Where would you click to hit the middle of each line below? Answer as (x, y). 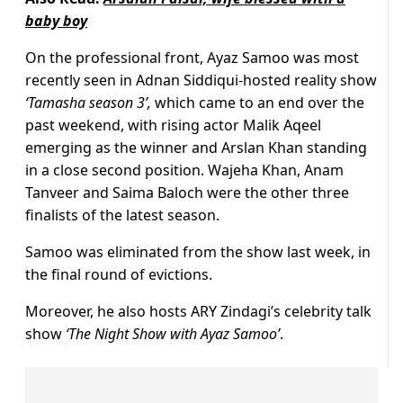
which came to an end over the (258, 103)
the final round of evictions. (119, 275)
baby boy (56, 21)
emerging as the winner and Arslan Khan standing (196, 148)
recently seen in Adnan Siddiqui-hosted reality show (201, 81)
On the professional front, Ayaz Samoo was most (192, 58)
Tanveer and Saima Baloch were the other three (187, 193)
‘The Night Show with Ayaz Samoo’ (173, 334)
